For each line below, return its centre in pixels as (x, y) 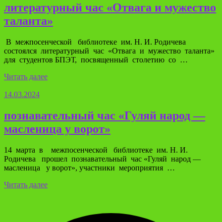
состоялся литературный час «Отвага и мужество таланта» (109, 51)
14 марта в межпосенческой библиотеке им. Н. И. (96, 150)
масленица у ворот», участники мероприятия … (89, 167)
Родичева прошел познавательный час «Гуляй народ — (102, 159)
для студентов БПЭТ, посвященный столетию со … (96, 59)
